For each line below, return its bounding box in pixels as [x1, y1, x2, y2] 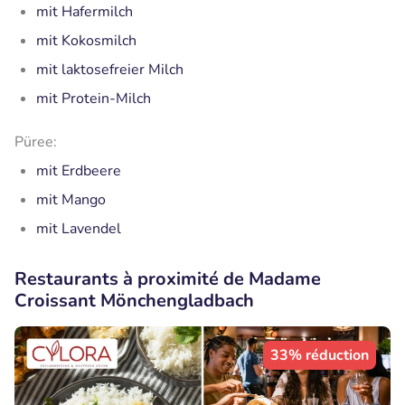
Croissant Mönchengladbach [14, 287, 254, 313]
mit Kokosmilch [36, 30, 137, 51]
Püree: [14, 131, 57, 152]
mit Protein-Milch [36, 88, 151, 108]
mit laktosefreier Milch [36, 59, 184, 80]
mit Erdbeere [36, 160, 121, 181]
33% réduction [270, 344, 369, 365]
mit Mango [36, 189, 106, 210]
